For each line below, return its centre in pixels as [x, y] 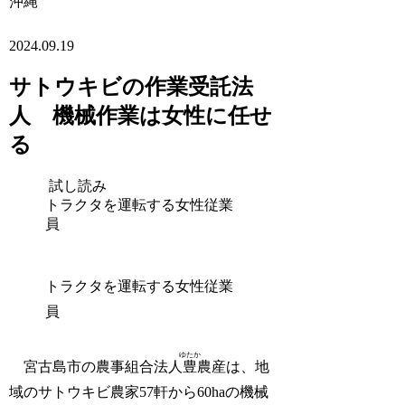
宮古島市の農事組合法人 [96, 366]
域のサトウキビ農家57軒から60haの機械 [139, 391]
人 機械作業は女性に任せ [141, 116]
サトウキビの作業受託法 [132, 87]
